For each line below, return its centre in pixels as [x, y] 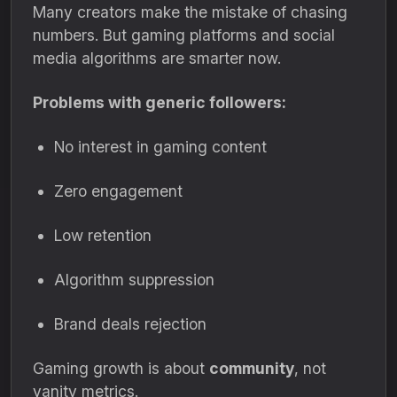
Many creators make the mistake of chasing [190, 12]
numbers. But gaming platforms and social [184, 35]
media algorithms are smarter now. [157, 58]
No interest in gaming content [160, 147]
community [252, 368]
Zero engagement [118, 191]
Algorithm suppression [134, 280]
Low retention [103, 235]
